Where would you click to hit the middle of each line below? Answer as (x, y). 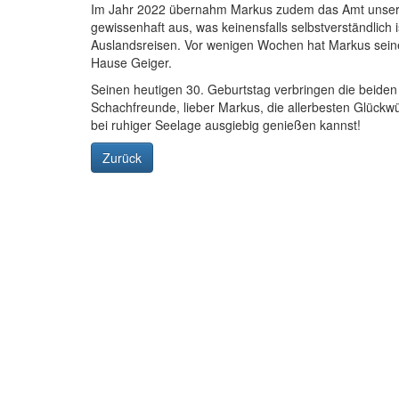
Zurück (122, 158)
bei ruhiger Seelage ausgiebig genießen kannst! (228, 125)
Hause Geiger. (133, 62)
